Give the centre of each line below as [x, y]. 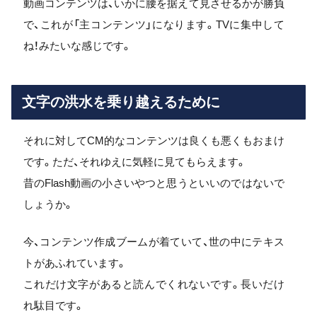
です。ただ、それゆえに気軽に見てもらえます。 [134, 162]
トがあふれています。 [75, 263]
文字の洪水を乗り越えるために [121, 102]
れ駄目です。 [53, 305]
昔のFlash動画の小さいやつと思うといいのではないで [154, 183]
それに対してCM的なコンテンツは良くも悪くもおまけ [154, 140]
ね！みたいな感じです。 [77, 46]
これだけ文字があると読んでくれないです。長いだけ [154, 284]
